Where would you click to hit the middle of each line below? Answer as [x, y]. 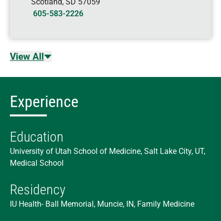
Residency [38, 190]
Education [37, 137]
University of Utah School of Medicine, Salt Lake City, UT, [108, 151]
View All [27, 56]
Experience [44, 102]
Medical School [37, 163]
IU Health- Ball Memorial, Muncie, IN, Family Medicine [102, 204]
